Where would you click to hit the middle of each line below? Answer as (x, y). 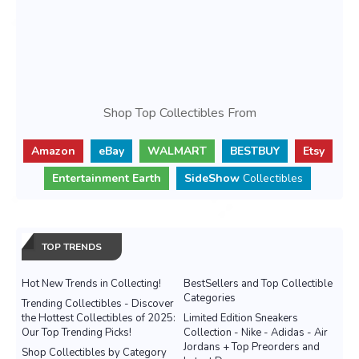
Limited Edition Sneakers (241, 319)
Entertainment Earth (107, 179)
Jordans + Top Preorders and (252, 347)
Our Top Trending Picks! (77, 333)
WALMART (177, 151)
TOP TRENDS (72, 247)
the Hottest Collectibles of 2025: (99, 319)
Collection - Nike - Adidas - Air (256, 333)
